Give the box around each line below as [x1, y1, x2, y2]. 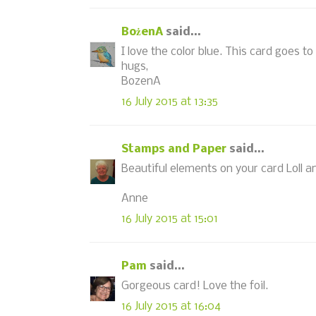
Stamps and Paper [121, 142, 226, 155]
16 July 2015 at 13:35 [121, 95, 218, 108]
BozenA [121, 75, 161, 87]
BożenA [121, 25, 163, 38]
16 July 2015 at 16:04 [121, 300, 221, 312]
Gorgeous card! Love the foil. [121, 280, 268, 292]
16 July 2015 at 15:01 [121, 212, 218, 225]
